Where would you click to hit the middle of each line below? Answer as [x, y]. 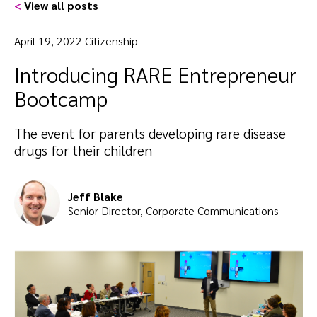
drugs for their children [83, 150]
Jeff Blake [96, 197]
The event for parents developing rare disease [150, 133]
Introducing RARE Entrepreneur [155, 74]
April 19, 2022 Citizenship [76, 40]
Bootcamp [61, 98]
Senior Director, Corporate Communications [173, 211]
